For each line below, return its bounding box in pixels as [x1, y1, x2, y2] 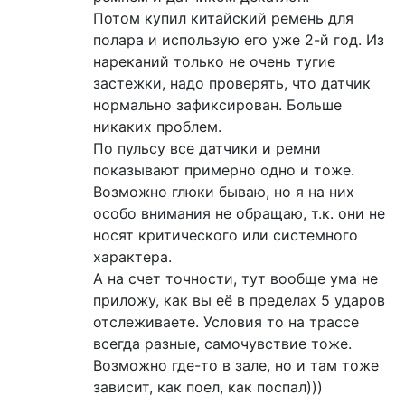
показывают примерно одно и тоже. [93, 161, 354, 180]
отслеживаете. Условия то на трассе [93, 313, 359, 332]
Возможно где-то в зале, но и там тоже [93, 356, 379, 375]
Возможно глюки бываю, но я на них [93, 183, 354, 202]
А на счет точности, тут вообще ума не [93, 269, 378, 288]
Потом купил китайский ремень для [93, 9, 353, 28]
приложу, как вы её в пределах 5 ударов [93, 291, 385, 310]
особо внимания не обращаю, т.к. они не [93, 204, 385, 223]
